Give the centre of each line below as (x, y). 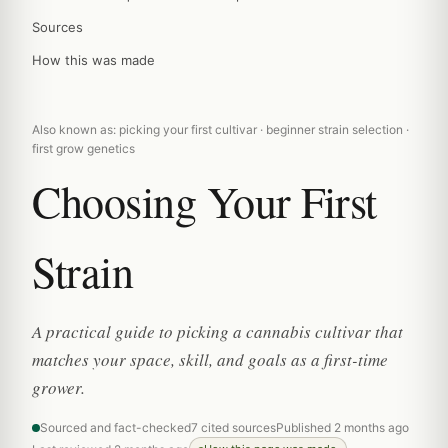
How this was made (93, 60)
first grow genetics (83, 148)
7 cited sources (233, 427)
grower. (58, 387)
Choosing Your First (204, 201)
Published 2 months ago (342, 427)
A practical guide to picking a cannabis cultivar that (217, 331)
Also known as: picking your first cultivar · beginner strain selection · (220, 129)
